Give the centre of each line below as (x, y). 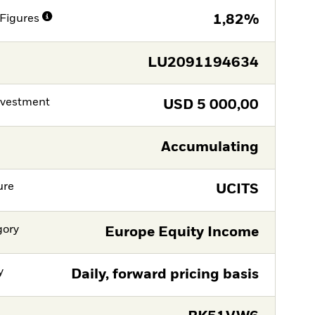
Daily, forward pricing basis (165, 274)
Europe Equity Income (181, 232)
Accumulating (210, 148)
